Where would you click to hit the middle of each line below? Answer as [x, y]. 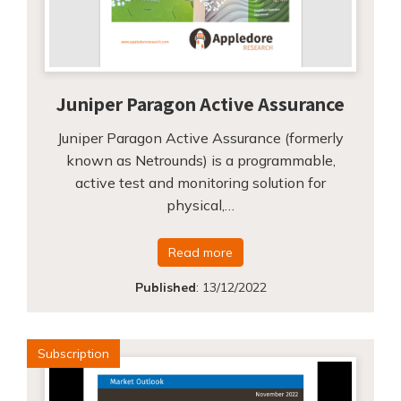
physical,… [200, 205]
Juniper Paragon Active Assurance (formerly [200, 137]
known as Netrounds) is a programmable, [200, 160]
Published [165, 287]
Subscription [73, 353]
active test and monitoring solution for [200, 182]
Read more [200, 252]
